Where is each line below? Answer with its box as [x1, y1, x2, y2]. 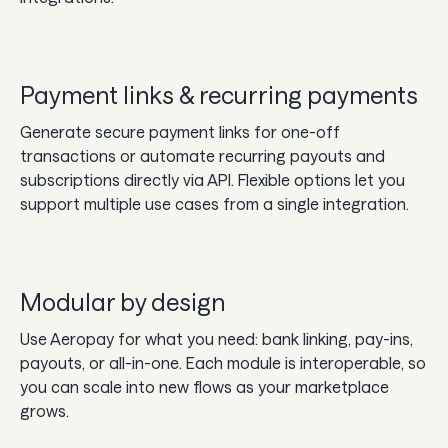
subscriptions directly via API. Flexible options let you [20, 170, 405, 190]
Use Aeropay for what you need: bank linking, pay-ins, [20, 329, 413, 349]
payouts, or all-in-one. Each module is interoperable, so [20, 353, 426, 373]
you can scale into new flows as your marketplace [20, 377, 389, 397]
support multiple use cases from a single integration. [20, 194, 409, 214]
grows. [20, 401, 69, 421]
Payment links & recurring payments [20, 80, 418, 110]
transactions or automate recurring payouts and [20, 146, 385, 166]
